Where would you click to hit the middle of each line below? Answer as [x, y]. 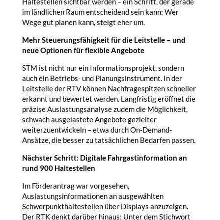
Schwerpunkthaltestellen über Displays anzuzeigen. [105, 206]
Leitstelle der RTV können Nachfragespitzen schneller [109, 88]
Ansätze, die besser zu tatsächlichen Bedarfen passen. [109, 140]
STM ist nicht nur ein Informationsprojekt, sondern [103, 68]
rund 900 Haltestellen [58, 168]
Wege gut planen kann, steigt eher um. [83, 22]
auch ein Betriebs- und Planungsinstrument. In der [102, 78]
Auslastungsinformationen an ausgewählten [93, 196]
